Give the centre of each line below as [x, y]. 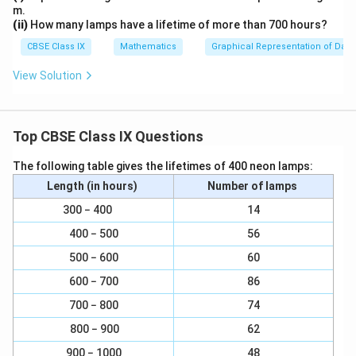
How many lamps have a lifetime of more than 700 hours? [178, 25]
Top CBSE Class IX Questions [108, 136]
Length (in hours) [93, 186]
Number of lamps [253, 186]
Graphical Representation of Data [283, 46]
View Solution [47, 75]
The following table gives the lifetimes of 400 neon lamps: [164, 166]
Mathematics [148, 46]
